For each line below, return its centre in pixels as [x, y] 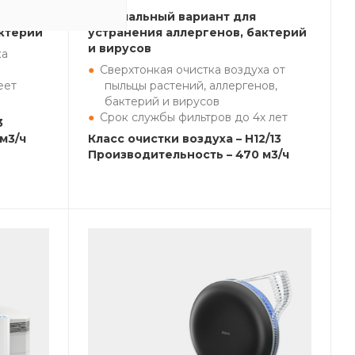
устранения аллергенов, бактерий [197, 32]
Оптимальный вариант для [172, 17]
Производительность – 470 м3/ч [189, 155]
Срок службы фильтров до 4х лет [194, 117]
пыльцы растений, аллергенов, [191, 86]
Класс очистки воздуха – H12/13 [185, 139]
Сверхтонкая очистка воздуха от [193, 70]
